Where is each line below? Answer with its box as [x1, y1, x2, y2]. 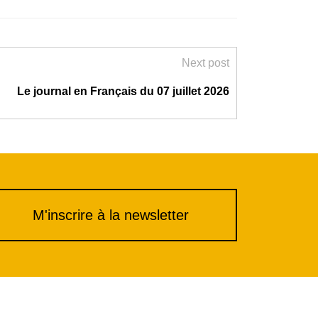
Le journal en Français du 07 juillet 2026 [17, 84, 229, 97]
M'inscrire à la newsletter [33, 207, 189, 223]
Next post [182, 56, 229, 69]
